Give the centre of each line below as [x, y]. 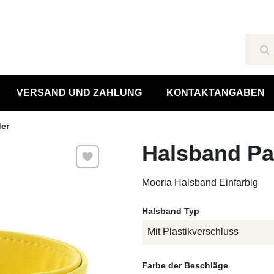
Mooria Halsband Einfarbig [200, 183]
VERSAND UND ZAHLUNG [79, 93]
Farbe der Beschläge [185, 265]
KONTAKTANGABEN [215, 93]
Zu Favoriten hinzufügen [128, 151]
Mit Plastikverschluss [193, 231]
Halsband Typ [170, 211]
